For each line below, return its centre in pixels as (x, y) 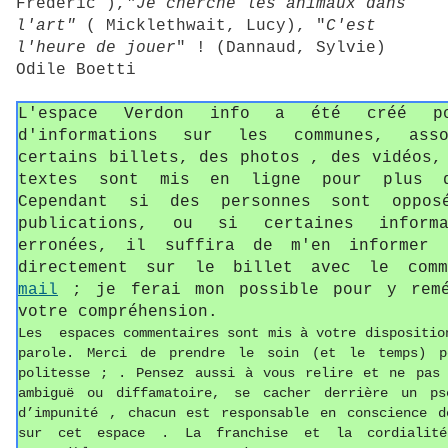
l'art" (46, 26)
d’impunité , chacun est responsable (169, 413)
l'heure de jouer (96, 48)
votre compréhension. (118, 312)
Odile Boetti (76, 70)
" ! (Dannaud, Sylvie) (281, 48)
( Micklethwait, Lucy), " (201, 26)
